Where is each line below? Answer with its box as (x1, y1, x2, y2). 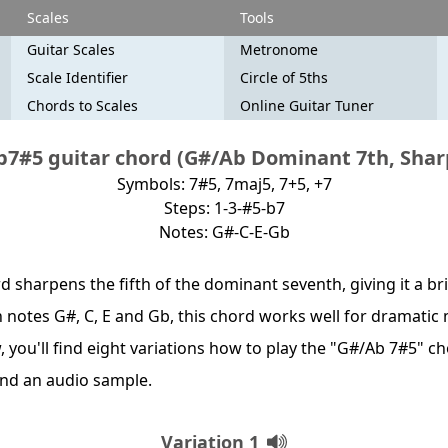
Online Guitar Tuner (239, 96, 374, 115)
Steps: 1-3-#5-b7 (163, 197, 285, 219)
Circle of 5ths (239, 68, 328, 87)
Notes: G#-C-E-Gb (158, 221, 290, 243)
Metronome (239, 40, 318, 59)
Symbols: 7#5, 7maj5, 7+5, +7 (116, 173, 332, 195)
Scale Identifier (26, 68, 128, 87)
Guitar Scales (26, 40, 115, 59)
